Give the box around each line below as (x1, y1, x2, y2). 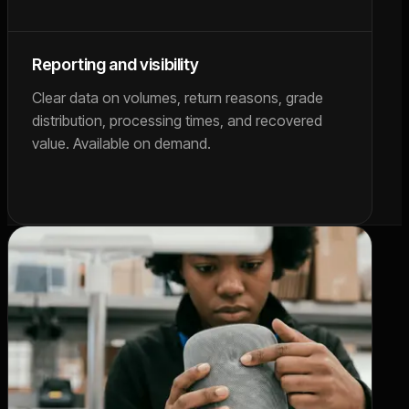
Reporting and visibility (32, 55, 199, 74)
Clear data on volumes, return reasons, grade (32, 89, 323, 107)
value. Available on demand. (32, 134, 211, 152)
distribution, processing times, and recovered (32, 111, 322, 130)
